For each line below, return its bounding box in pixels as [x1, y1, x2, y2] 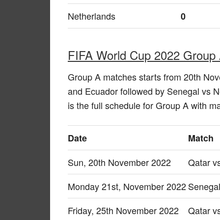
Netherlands [68, 9, 115, 22]
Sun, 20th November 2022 [68, 155, 171, 168]
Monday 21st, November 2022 [68, 179, 186, 192]
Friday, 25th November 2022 [68, 203, 179, 217]
